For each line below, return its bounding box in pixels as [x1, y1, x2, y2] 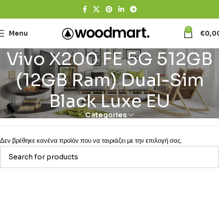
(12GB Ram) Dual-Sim [15, 69, 204, 91]
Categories [85, 110, 127, 119]
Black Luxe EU [49, 90, 170, 112]
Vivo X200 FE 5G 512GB [6, 48, 213, 70]
